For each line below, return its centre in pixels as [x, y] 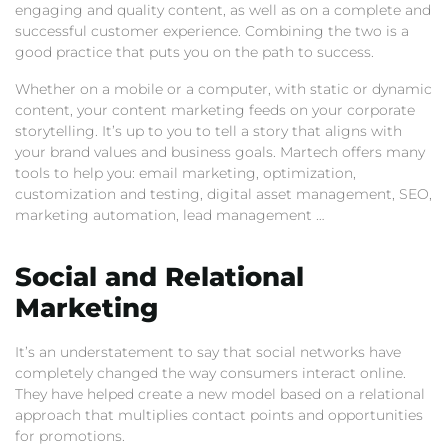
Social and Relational [159, 277]
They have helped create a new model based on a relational [220, 394]
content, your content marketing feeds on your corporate [215, 110]
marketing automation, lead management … [170, 215]
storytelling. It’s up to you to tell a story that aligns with [208, 131]
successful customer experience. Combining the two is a [212, 31]
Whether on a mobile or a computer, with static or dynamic [223, 89]
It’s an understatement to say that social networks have [208, 352]
